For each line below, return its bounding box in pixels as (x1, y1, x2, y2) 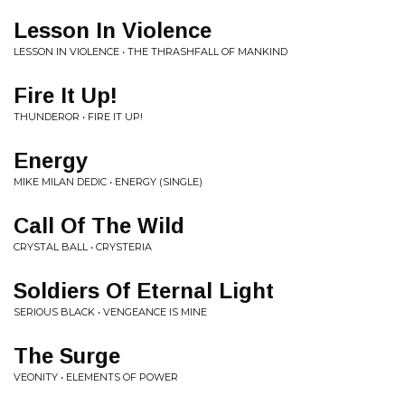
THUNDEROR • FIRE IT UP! (14, 110, 143, 123)
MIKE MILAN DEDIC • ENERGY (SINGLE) (14, 175, 202, 188)
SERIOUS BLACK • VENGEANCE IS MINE (14, 306, 207, 318)
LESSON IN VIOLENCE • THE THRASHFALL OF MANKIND (14, 45, 287, 58)
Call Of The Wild (14, 213, 184, 238)
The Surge (14, 344, 120, 368)
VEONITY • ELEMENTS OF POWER (14, 371, 178, 383)
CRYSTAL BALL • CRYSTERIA (14, 240, 152, 253)
